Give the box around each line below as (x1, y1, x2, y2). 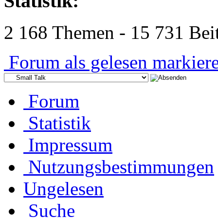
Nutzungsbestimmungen (28, 156, 214, 177)
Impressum (28, 134, 112, 155)
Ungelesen (23, 178, 104, 199)
